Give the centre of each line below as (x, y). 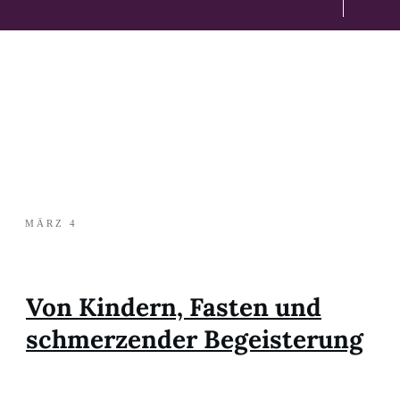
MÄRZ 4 (51, 223)
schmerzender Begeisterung (195, 339)
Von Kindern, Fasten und (174, 307)
